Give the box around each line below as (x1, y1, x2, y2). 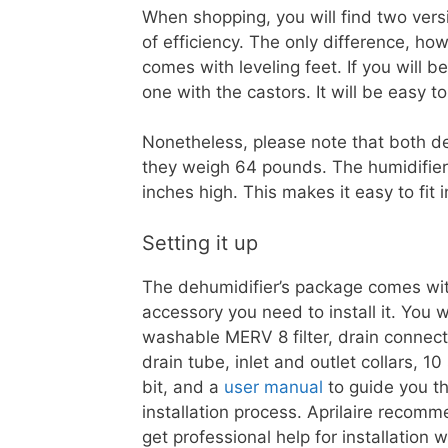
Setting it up (142, 230, 258, 255)
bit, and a (142, 376, 224, 397)
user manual (224, 376, 323, 397)
